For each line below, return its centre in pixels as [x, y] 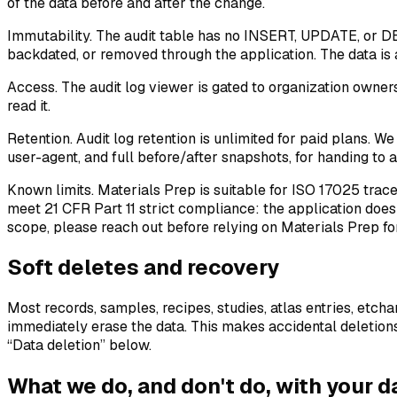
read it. [29, 105]
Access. [32, 87]
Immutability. [50, 35]
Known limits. [51, 190]
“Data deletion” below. [79, 346]
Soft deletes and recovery [143, 268]
